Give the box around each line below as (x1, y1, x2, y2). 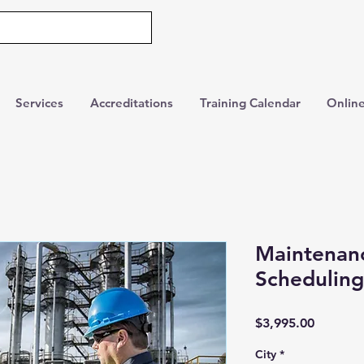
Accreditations (90, 95, 173, 110)
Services (15, 95, 63, 110)
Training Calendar (200, 95, 301, 110)
